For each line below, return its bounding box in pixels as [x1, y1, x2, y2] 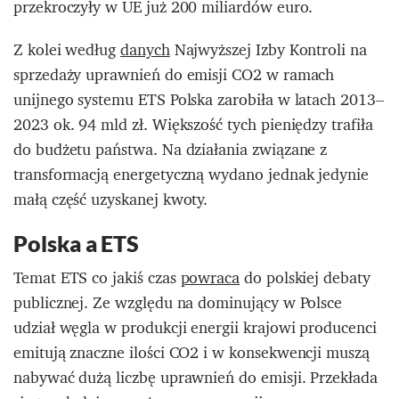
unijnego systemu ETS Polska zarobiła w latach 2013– [13, 85, 384, 114]
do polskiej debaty [240, 264, 370, 292]
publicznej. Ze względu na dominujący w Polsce [13, 289, 343, 317]
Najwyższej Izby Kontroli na [169, 36, 367, 64]
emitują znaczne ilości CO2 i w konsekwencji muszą [13, 338, 370, 367]
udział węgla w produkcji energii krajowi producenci [13, 313, 377, 342]
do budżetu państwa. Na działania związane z [13, 135, 328, 164]
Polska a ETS [13, 230, 140, 257]
